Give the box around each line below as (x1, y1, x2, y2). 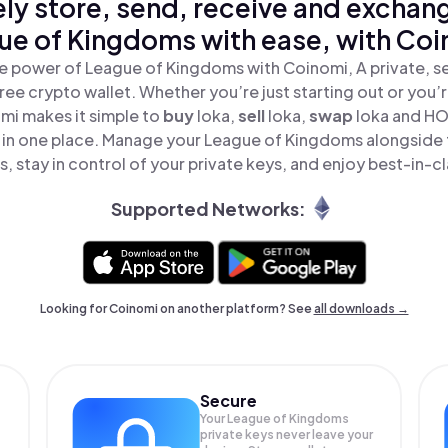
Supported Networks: (110, 196, 306, 220)
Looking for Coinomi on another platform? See (39, 301, 314, 316)
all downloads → (313, 301, 409, 316)
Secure (200, 390, 258, 411)
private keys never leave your (200, 427, 374, 442)
